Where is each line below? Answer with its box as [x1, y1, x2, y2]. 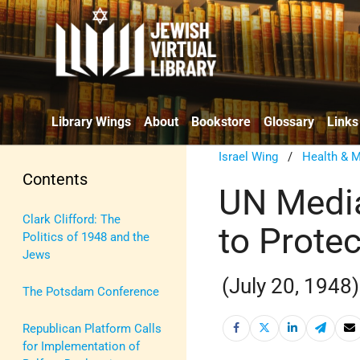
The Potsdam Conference [22, 284, 159, 299]
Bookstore [191, 113, 251, 129]
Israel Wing [219, 149, 279, 164]
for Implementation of [22, 338, 140, 354]
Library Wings [51, 113, 131, 129]
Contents [22, 169, 88, 189]
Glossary [264, 113, 314, 129]
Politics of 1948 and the [22, 229, 149, 244]
